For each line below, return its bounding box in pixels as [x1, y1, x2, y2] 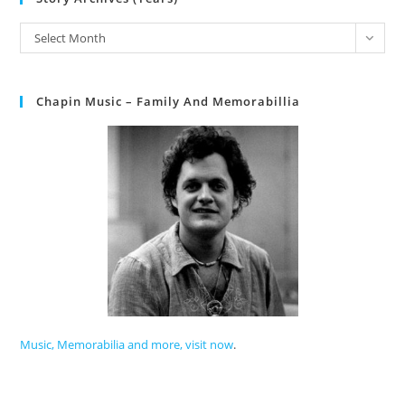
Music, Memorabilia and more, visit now [20, 336, 234, 353]
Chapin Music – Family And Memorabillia [36, 93, 301, 109]
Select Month [34, 30, 107, 46]
